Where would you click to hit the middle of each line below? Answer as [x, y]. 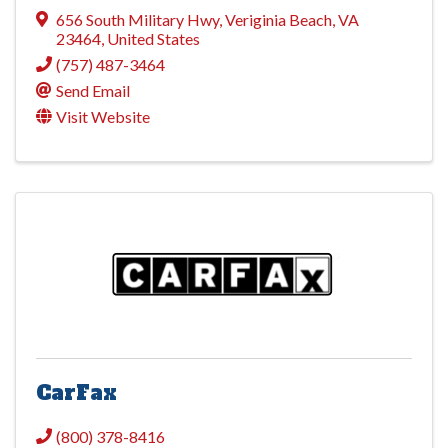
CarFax [76, 393]
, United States [150, 39]
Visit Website [103, 117]
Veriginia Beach [278, 20]
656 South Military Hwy [137, 20]
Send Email [93, 91]
